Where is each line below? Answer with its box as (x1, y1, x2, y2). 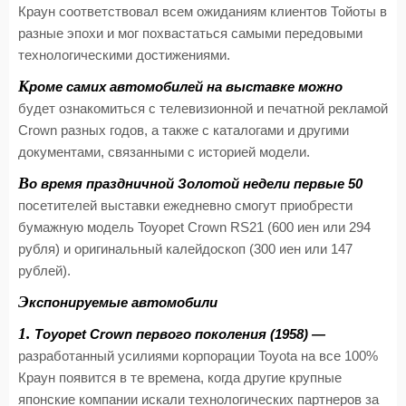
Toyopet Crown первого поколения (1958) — (31, 327, 325, 342)
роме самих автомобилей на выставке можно (29, 80, 343, 94)
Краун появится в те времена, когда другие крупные (18, 371, 342, 385)
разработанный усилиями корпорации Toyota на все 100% (18, 349, 378, 363)
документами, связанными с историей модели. (18, 145, 310, 159)
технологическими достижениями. (18, 48, 230, 63)
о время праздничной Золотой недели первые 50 (29, 177, 362, 191)
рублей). (18, 264, 71, 278)
